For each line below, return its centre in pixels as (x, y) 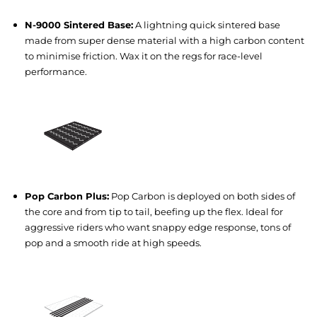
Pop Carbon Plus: (67, 196)
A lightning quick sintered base (207, 24)
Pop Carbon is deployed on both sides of (202, 196)
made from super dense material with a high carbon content (165, 40)
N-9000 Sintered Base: (79, 24)
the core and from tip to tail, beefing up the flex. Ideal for (154, 211)
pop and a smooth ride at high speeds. (113, 242)
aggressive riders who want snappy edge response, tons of (158, 227)
